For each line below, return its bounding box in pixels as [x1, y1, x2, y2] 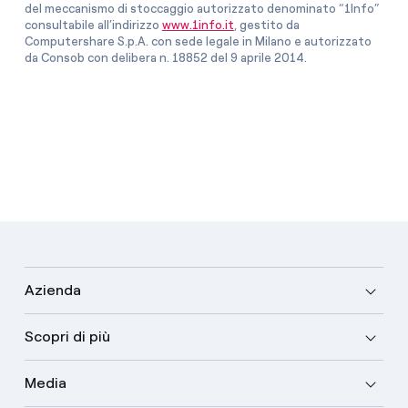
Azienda [24, 280, 81, 299]
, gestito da [233, 17, 300, 32]
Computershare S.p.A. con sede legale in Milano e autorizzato [24, 34, 372, 48]
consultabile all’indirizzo [24, 17, 162, 32]
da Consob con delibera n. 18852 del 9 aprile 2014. [24, 50, 307, 65]
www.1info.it [161, 17, 234, 32]
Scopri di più [24, 327, 110, 345]
